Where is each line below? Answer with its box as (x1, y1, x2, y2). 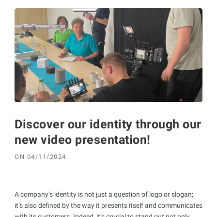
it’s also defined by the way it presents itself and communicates (15, 201, 202, 209)
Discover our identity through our (15, 117, 201, 131)
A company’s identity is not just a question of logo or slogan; (15, 190, 193, 198)
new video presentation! (15, 132, 151, 147)
